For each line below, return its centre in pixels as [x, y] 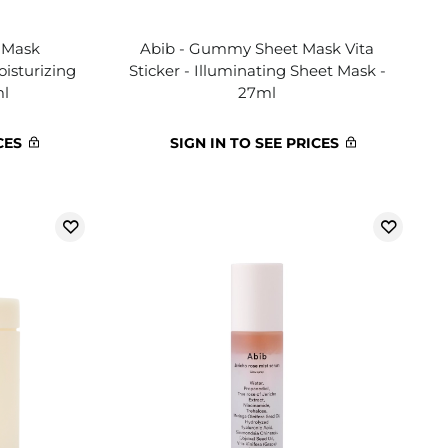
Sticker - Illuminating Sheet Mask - [257, 70]
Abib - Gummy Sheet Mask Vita [257, 48]
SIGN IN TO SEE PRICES [255, 143]
